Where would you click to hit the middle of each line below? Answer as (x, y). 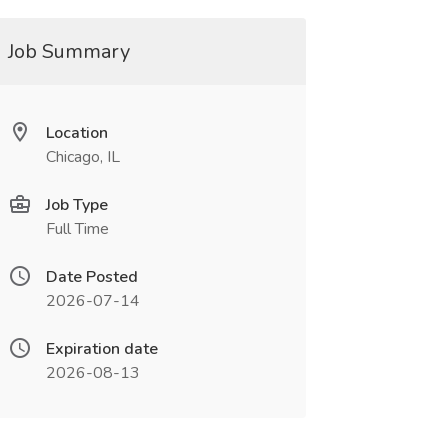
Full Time (77, 229)
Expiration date (101, 349)
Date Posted (91, 277)
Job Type (76, 205)
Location (76, 133)
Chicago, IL (82, 157)
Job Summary (68, 51)
